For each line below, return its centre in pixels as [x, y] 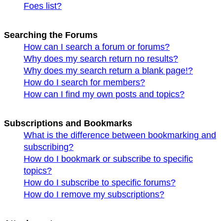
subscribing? [49, 147]
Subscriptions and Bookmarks [68, 124]
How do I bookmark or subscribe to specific [108, 159]
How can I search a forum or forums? [97, 47]
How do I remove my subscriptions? [94, 195]
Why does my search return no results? [101, 59]
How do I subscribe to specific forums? [100, 183]
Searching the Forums [51, 35]
